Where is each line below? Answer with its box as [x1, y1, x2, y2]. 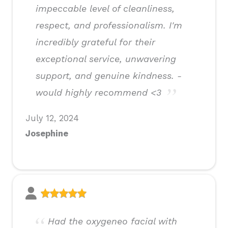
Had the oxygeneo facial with [48, 216, 177, 227]
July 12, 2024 [25, 113, 79, 124]
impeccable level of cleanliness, [36, 3, 175, 14]
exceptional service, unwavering [36, 53, 176, 65]
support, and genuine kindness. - [36, 70, 182, 81]
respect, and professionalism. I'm [36, 20, 182, 31]
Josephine [25, 129, 68, 139]
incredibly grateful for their [36, 37, 155, 48]
